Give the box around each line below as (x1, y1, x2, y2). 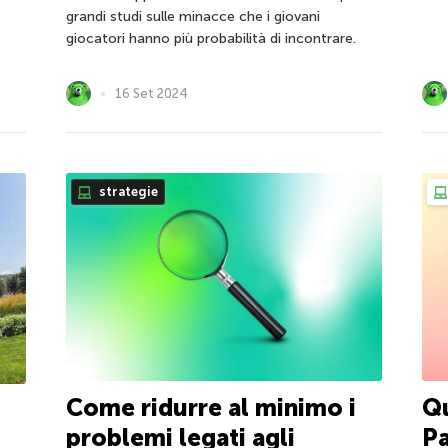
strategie (95, 184, 158, 200)
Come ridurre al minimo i (65, 393, 356, 423)
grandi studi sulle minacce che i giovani (65, 8, 320, 26)
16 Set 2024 (114, 85, 188, 101)
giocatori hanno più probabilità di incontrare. (65, 30, 356, 48)
